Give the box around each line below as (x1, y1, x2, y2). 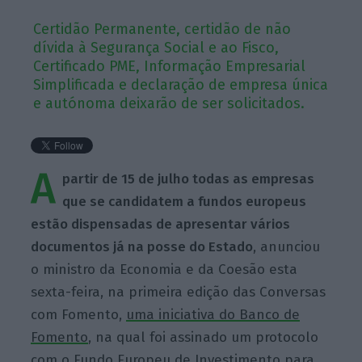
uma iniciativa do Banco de (126, 305, 301, 323)
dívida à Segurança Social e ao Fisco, (33, 38, 280, 57)
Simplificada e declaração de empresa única (33, 75, 329, 94)
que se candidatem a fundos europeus (62, 192, 307, 210)
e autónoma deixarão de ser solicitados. (33, 94, 305, 112)
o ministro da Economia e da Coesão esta (31, 260, 298, 278)
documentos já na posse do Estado (31, 238, 254, 255)
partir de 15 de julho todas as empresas (62, 170, 315, 187)
